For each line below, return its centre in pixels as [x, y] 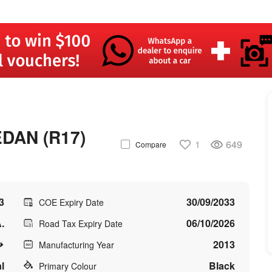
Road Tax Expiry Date [80, 223]
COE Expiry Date [71, 202]
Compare [151, 144]
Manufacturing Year [76, 245]
